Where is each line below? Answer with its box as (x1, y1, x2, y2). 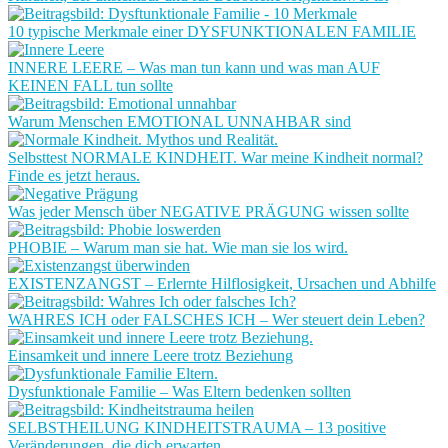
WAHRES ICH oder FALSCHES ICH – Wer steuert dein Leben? (8, 311, 425, 328)
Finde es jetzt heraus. (8, 167, 140, 184)
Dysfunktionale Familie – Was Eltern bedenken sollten (8, 383, 351, 400)
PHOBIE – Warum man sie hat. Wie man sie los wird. (8, 239, 348, 256)
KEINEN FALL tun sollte (8, 77, 173, 94)
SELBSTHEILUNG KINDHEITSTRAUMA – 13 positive (8, 419, 386, 436)
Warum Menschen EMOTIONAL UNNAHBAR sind (8, 113, 351, 130)
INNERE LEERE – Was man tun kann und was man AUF (8, 59, 380, 76)
